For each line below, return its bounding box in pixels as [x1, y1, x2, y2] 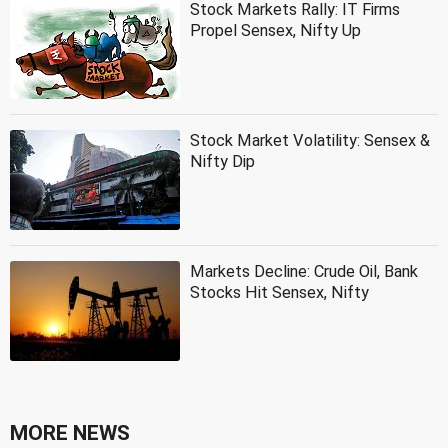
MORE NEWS [10, 420, 130, 445]
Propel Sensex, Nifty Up [190, 20, 361, 40]
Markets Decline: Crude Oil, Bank [190, 261, 418, 281]
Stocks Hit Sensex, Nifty [190, 282, 369, 302]
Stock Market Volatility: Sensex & [190, 130, 430, 150]
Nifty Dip [190, 151, 255, 171]
